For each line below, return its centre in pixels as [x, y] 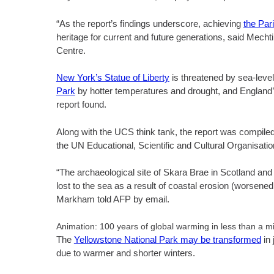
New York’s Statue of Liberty [113, 77]
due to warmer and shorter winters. [125, 253]
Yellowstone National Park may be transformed [167, 239]
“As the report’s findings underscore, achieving [150, 23]
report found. [81, 104]
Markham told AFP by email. [113, 199]
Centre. [71, 50]
